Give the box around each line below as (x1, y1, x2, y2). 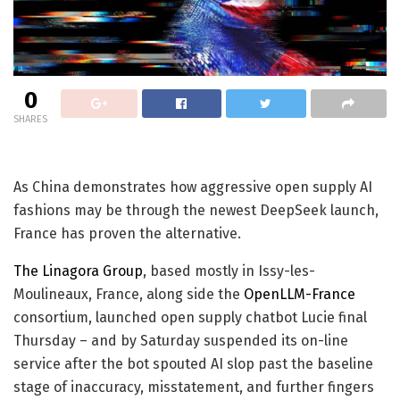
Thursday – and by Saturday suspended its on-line (13, 332, 348, 350)
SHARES (13, 113, 47, 126)
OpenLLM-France (244, 286, 355, 304)
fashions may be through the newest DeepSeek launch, (13, 202, 379, 220)
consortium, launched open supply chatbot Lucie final (13, 309, 367, 327)
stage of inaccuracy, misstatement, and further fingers (13, 379, 374, 396)
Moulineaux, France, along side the (13, 286, 244, 304)
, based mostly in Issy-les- (143, 262, 315, 280)
